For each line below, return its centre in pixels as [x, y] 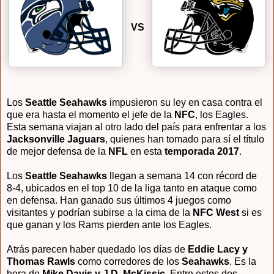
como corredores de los [128, 262]
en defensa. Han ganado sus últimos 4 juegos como [119, 201]
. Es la [243, 262]
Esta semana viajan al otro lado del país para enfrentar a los [136, 127]
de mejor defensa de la [57, 152]
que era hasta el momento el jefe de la [91, 115]
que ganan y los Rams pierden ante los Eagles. [110, 225]
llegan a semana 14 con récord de [182, 176]
